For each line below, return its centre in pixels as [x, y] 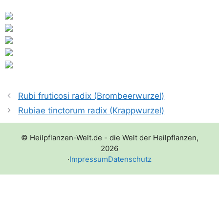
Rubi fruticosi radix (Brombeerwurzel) [91, 96]
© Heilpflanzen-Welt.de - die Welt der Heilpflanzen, [109, 137]
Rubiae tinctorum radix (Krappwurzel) [91, 110]
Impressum [89, 159]
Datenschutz [130, 159]
